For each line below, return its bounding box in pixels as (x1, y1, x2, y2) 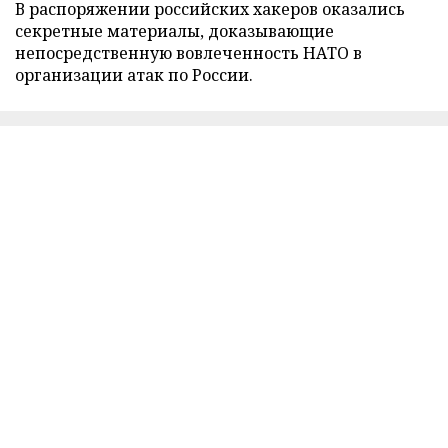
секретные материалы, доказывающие (15, 20, 334, 43)
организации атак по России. (15, 64, 253, 87)
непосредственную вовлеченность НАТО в (15, 42, 362, 65)
